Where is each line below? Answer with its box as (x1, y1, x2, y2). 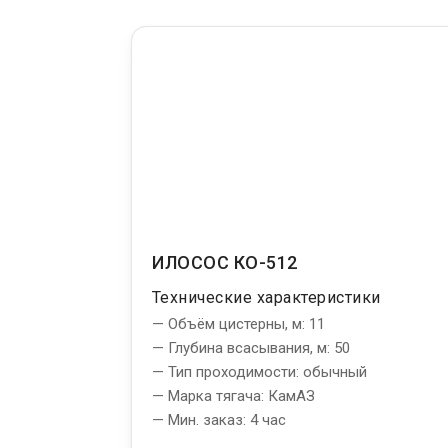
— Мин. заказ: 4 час (152, 410, 286, 429)
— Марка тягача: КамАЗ (152, 386, 315, 405)
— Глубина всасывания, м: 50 (152, 338, 350, 357)
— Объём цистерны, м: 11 (152, 314, 325, 333)
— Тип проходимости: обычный (152, 362, 367, 381)
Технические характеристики (152, 287, 381, 307)
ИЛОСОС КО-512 (152, 251, 299, 273)
